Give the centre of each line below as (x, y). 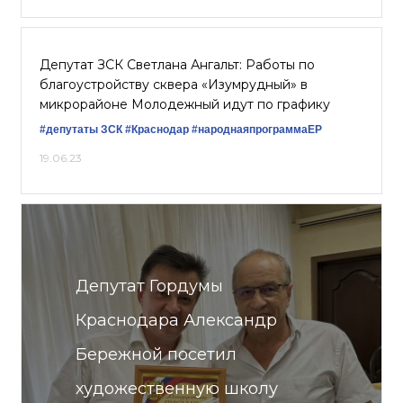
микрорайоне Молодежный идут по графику (185, 104)
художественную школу (177, 389)
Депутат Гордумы (149, 286)
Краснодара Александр (176, 320)
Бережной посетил (156, 354)
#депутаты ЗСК (81, 130)
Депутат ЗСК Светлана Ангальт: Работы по (177, 65)
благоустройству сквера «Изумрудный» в (174, 85)
